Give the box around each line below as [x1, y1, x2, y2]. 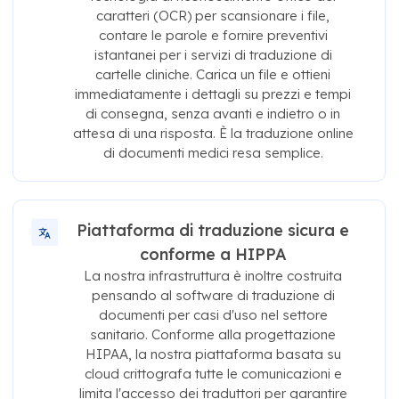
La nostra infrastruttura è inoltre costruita [84, 267, 343, 285]
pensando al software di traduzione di [91, 287, 335, 305]
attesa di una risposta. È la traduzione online [72, 125, 354, 142]
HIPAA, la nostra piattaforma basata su [85, 346, 341, 363]
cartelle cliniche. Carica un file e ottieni [95, 66, 331, 84]
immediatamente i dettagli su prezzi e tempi [75, 85, 352, 103]
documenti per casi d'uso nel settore [98, 306, 328, 324]
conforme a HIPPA [139, 244, 287, 265]
